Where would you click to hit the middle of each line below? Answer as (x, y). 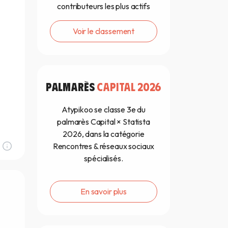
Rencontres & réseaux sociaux (104, 146)
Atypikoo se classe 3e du (104, 109)
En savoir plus (104, 191)
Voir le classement (104, 31)
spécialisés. (104, 158)
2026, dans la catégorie (104, 134)
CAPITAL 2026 (129, 86)
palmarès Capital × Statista (104, 121)
